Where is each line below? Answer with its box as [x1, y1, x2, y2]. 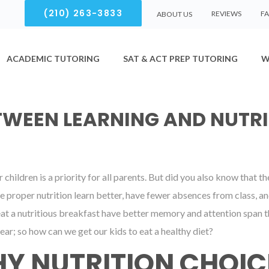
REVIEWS [211, 9, 241, 18]
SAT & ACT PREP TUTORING [123, 53, 238, 64]
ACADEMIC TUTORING [7, 53, 100, 64]
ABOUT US [157, 9, 192, 19]
